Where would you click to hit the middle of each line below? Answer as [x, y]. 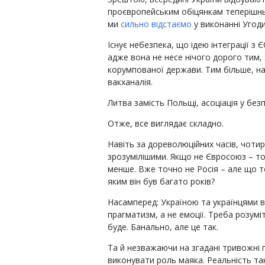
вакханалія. [130, 82]
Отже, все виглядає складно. [166, 123]
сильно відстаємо [157, 24]
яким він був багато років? [161, 181]
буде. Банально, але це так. [163, 227]
